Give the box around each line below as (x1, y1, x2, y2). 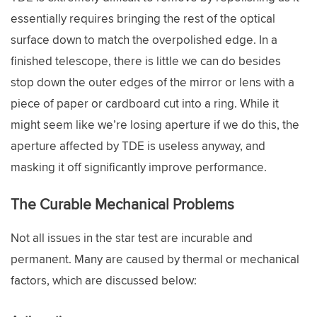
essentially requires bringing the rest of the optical (11, 9, 275, 27)
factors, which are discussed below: (11, 272, 197, 289)
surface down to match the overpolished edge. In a (11, 30, 277, 48)
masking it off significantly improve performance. (11, 158, 267, 175)
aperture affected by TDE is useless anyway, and (11, 137, 265, 154)
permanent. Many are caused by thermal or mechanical (11, 250, 299, 268)
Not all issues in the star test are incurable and (11, 229, 253, 247)
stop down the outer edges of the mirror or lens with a (11, 73, 294, 91)
